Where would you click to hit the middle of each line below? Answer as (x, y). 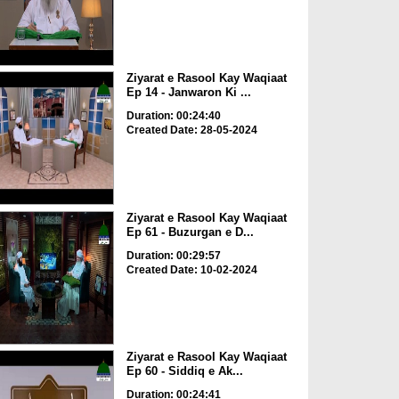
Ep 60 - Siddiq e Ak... (184, 371)
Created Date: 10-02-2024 (191, 269)
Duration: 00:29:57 (173, 255)
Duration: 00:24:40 (173, 116)
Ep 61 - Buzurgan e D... (190, 232)
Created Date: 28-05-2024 (191, 130)
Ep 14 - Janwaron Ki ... (188, 93)
